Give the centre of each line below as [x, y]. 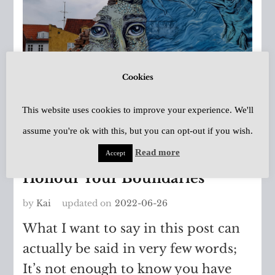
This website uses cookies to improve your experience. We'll [137, 110]
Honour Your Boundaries [114, 178]
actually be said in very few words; [130, 248]
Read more [157, 153]
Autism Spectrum [161, 138]
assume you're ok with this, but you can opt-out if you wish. [137, 131]
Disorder [54, 154]
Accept [115, 153]
